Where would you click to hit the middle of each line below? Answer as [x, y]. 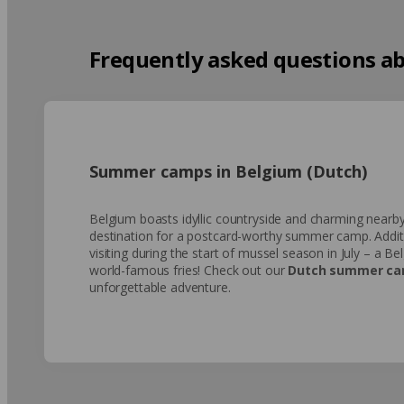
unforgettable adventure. [160, 287]
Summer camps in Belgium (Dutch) [228, 171]
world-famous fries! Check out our [189, 270]
